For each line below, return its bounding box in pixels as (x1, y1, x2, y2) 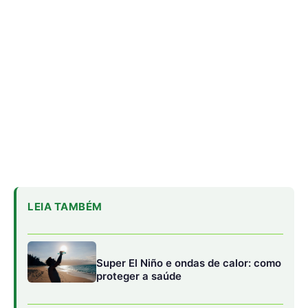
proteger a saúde (96, 269, 181, 283)
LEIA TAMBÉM (27, 200, 102, 213)
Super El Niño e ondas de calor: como (96, 256, 281, 269)
